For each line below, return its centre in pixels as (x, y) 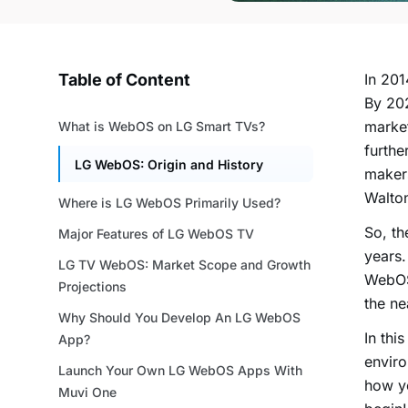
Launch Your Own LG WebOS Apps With (180, 371)
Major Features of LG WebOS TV (156, 234)
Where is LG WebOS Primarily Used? (169, 203)
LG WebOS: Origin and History (169, 165)
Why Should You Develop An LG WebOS (179, 318)
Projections (92, 287)
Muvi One (87, 393)
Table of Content (124, 80)
